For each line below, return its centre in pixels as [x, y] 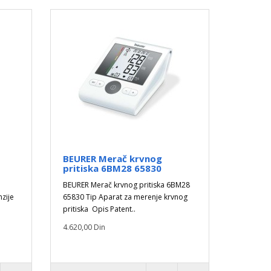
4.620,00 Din [84, 227]
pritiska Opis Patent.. [100, 209]
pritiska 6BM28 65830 [113, 168]
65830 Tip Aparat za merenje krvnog [126, 197]
